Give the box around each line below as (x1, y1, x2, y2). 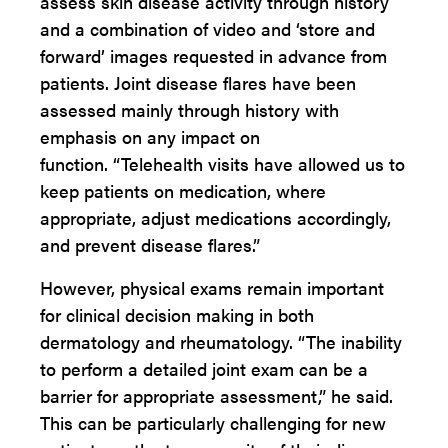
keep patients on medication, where (40, 178, 326, 203)
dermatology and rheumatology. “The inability (40, 329, 402, 354)
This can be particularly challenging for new (40, 410, 386, 435)
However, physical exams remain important (40, 275, 384, 300)
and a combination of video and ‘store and (40, 16, 375, 41)
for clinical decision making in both (40, 302, 314, 327)
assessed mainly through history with (40, 97, 339, 122)
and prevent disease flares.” (40, 232, 270, 257)
